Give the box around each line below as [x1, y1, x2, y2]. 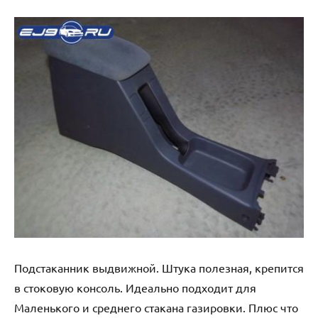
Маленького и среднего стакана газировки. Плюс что [14, 300, 298, 314]
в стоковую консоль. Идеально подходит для [14, 280, 256, 295]
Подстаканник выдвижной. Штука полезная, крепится [14, 260, 304, 275]
